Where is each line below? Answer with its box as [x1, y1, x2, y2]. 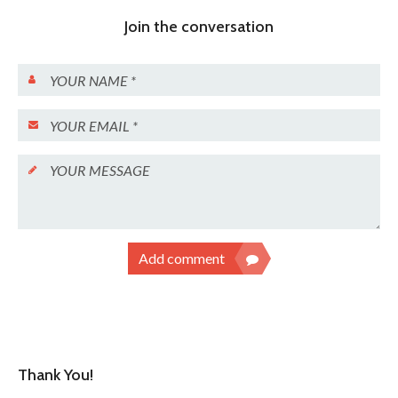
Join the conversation [124, 17, 274, 36]
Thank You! [18, 365, 93, 385]
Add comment [138, 250, 225, 267]
